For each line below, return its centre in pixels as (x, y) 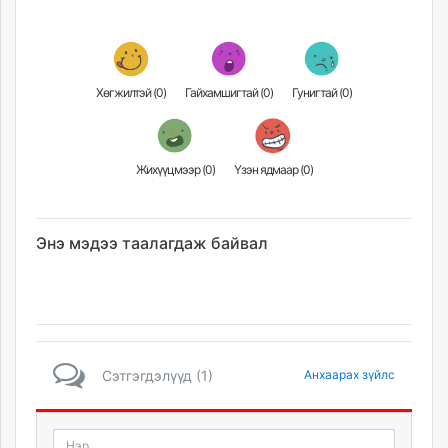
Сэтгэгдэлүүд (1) (157, 375)
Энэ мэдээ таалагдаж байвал (152, 243)
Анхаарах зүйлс (349, 374)
